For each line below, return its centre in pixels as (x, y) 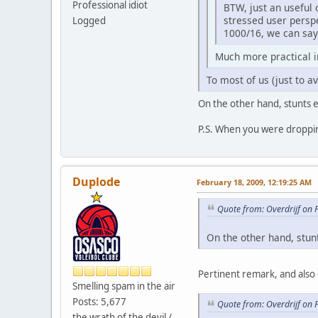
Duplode (96, 181)
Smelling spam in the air (124, 286)
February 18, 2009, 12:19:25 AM (254, 182)
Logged (89, 20)
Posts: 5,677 (99, 301)
